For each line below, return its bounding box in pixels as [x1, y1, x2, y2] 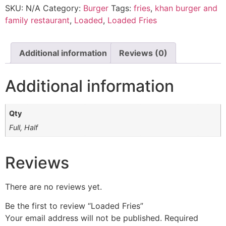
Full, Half [9, 123, 38, 132]
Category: [43, 3, 83, 13]
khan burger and [155, 3, 217, 13]
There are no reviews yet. [5, 181, 102, 192]
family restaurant [5, 15, 70, 25]
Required [164, 212, 198, 223]
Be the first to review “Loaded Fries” [5, 200, 143, 211]
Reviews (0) [119, 47, 167, 58]
